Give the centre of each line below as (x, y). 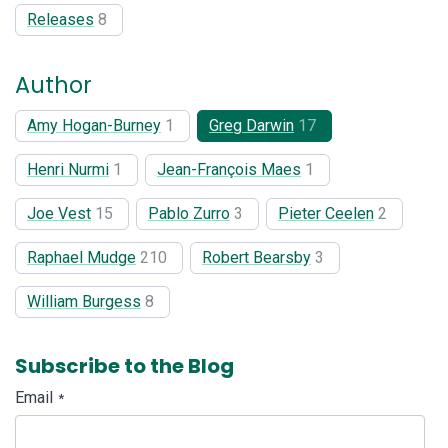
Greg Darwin (251, 126)
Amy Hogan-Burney (94, 126)
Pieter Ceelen (326, 214)
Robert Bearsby (256, 258)
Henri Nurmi (68, 170)
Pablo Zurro (189, 214)
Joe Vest (59, 214)
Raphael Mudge (81, 258)
